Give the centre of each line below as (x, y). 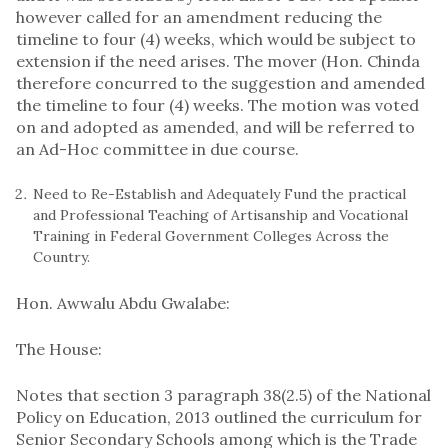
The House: (59, 348)
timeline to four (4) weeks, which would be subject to (216, 38)
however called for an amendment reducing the (199, 16)
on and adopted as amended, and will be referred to (215, 126)
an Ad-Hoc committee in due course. (157, 148)
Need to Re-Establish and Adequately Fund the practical (219, 193)
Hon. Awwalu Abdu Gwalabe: (123, 302)
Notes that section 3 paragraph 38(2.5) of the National (223, 394)
